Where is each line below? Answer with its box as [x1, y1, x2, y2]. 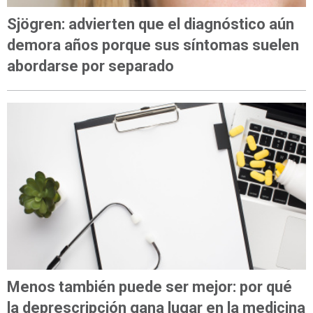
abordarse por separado [7, 57, 174, 75]
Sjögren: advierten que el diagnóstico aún [7, 15, 294, 34]
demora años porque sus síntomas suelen [7, 36, 299, 54]
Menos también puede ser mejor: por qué [7, 277, 292, 296]
